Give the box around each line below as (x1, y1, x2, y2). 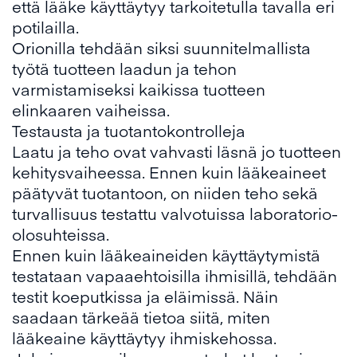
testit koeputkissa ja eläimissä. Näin (12, 285, 278, 308)
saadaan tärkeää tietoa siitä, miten (12, 306, 270, 328)
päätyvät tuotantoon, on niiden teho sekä (12, 182, 318, 204)
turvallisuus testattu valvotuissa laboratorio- (12, 202, 338, 225)
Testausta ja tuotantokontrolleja (12, 120, 245, 142)
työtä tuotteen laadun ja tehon (12, 57, 237, 80)
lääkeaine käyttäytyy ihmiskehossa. (12, 327, 277, 349)
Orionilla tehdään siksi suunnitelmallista (12, 37, 311, 59)
